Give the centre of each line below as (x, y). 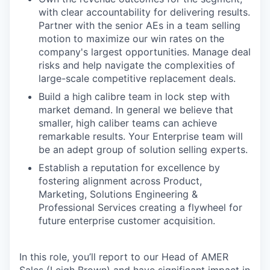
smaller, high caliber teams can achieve (128, 123)
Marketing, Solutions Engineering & (118, 194)
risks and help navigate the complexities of (137, 65)
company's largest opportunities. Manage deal (145, 52)
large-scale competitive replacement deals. (137, 78)
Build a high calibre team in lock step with (134, 96)
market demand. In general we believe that (136, 109)
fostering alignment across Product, (120, 181)
